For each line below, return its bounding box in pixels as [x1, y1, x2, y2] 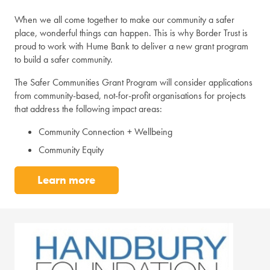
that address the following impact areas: [14, 102, 162, 115]
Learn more [37, 172, 96, 188]
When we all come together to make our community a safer [14, 13, 234, 26]
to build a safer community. [14, 52, 113, 66]
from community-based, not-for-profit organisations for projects [14, 89, 246, 102]
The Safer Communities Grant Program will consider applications [14, 75, 253, 89]
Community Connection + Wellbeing [39, 125, 172, 138]
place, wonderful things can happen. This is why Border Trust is [14, 26, 248, 39]
